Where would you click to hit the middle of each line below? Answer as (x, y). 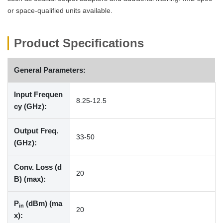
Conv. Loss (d (38, 167)
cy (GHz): (30, 106)
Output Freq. (36, 131)
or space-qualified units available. (60, 10)
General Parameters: (50, 70)
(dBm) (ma (43, 203)
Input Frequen (38, 94)
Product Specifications (79, 43)
